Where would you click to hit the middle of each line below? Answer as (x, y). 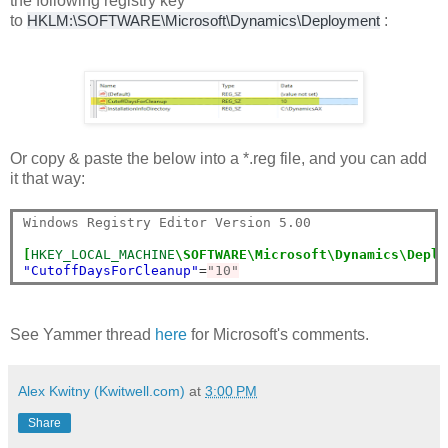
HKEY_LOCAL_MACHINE (102, 254)
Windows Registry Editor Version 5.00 (166, 222)
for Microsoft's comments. (280, 335)
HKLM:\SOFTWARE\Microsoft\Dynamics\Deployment (203, 20)
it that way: (47, 178)
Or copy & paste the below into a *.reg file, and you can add (218, 158)
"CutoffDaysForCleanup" (110, 270)
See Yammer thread (82, 335)
